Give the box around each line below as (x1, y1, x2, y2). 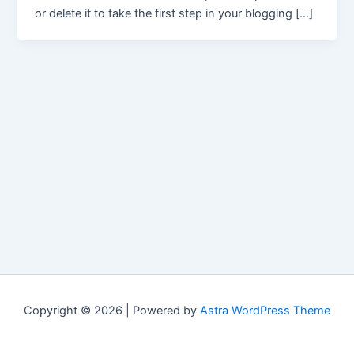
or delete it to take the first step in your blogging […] (35, 6, 314, 21)
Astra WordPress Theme (200, 303, 330, 318)
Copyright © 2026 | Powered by (24, 303, 200, 318)
